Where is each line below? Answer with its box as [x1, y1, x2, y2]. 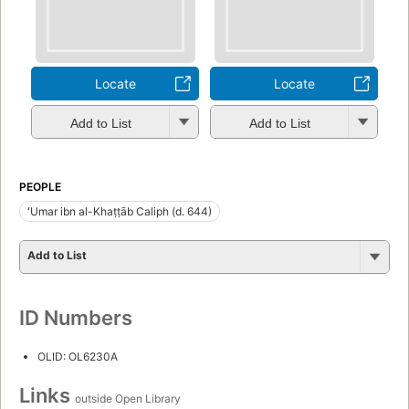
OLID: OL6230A [37, 350, 118, 364]
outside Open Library [75, 392, 181, 406]
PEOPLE [19, 180, 61, 194]
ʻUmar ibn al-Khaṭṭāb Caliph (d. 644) [27, 204, 212, 219]
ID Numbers [19, 306, 132, 330]
